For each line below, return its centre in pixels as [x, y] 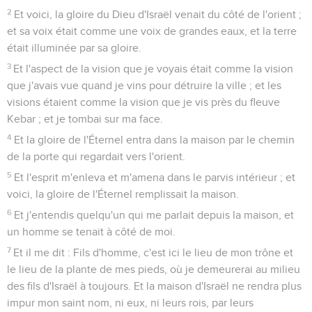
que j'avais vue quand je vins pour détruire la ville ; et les [144, 85]
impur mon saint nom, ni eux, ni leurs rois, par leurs [130, 303]
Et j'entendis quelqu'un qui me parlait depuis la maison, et [154, 215]
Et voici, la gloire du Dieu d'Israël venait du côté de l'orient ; [158, 14]
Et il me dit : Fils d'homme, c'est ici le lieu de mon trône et [154, 252]
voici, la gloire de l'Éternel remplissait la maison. [123, 194]
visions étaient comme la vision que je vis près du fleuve [143, 102]
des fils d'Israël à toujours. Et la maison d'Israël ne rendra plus [154, 286]
